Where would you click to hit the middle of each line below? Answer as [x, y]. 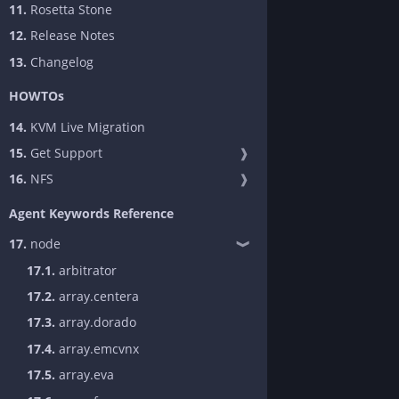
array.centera [97, 296]
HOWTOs [37, 96]
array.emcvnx [97, 348]
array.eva [85, 375]
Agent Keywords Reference [91, 213]
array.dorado [96, 322]
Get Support [65, 153]
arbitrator [86, 270]
